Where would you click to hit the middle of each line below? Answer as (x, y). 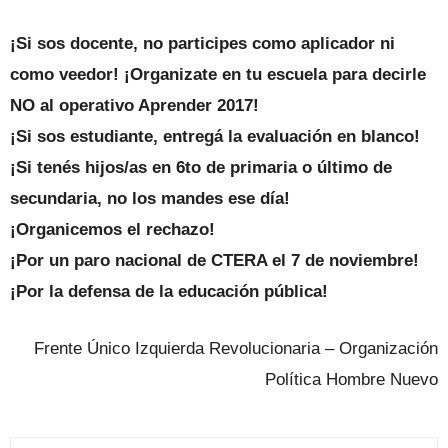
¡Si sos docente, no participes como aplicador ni (202, 44)
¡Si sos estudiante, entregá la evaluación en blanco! (215, 137)
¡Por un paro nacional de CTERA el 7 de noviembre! (214, 261)
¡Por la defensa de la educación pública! (169, 292)
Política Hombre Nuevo (351, 380)
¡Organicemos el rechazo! (112, 230)
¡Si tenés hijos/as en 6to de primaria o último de (201, 168)
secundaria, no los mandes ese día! (150, 199)
